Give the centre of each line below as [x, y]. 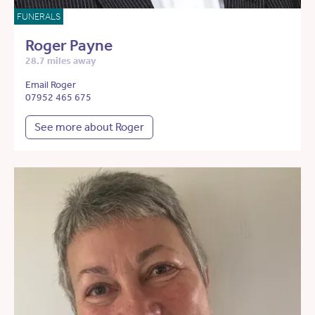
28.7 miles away [61, 61]
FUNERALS [39, 17]
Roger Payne [69, 46]
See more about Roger [89, 127]
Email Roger [51, 85]
